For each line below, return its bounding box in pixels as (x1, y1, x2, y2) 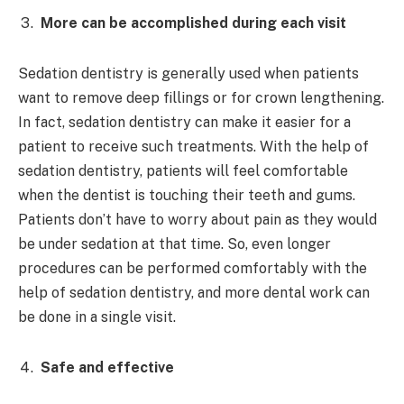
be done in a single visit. (18, 308, 176, 326)
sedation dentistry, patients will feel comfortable (18, 161, 348, 179)
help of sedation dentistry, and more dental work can (18, 283, 370, 301)
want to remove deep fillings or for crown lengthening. (18, 88, 384, 106)
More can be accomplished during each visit (41, 14, 346, 32)
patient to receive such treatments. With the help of (18, 137, 369, 155)
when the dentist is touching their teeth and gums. (18, 186, 355, 204)
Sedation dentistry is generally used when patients (18, 64, 359, 82)
